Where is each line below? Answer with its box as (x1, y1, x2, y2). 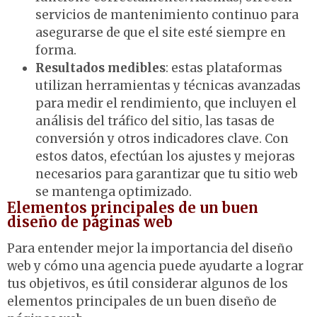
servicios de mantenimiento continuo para (35, 6, 299, 23)
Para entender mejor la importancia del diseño (7, 240, 293, 256)
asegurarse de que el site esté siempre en (35, 24, 286, 40)
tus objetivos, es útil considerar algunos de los (7, 275, 288, 292)
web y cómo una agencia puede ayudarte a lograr (7, 258, 304, 274)
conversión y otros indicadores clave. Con (35, 130, 289, 146)
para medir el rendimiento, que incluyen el (35, 95, 296, 111)
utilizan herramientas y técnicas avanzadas (35, 77, 301, 93)
